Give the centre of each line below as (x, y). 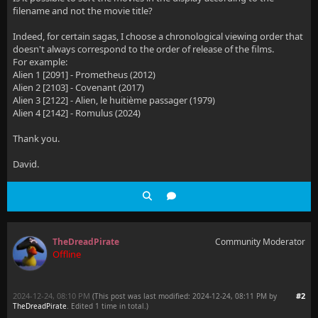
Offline (67, 254)
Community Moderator (260, 242)
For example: (40, 62)
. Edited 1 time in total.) (108, 306)
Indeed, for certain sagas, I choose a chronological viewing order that (158, 36)
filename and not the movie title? (83, 11)
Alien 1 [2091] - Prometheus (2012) (84, 75)
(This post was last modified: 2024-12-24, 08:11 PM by (185, 296)
